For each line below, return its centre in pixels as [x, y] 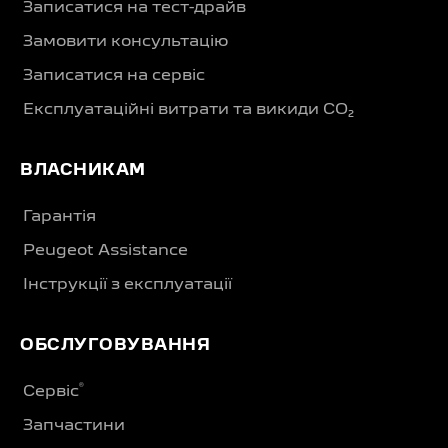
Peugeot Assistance [105, 250]
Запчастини [74, 425]
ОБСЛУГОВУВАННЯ [115, 345]
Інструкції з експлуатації [127, 284]
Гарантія [59, 216]
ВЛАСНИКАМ [83, 170]
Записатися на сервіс [114, 75]
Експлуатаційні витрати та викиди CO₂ [188, 109]
